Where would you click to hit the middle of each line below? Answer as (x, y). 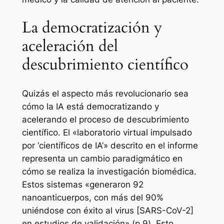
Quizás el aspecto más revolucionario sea (105, 93)
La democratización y (92, 28)
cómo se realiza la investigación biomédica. (109, 171)
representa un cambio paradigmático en (102, 158)
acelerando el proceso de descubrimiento (105, 119)
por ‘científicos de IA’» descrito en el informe (110, 145)
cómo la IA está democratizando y (90, 106)
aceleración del (70, 46)
